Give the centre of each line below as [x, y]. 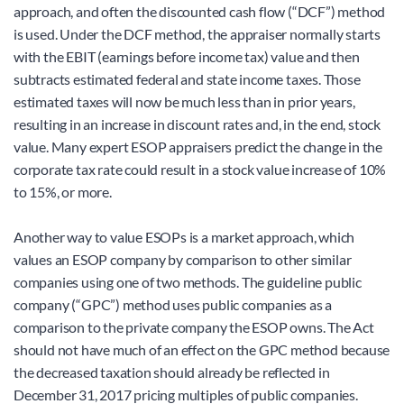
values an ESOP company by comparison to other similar [183, 260]
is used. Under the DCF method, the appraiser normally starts [197, 34]
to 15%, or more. [63, 192]
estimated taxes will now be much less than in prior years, [184, 102]
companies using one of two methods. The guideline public [188, 282]
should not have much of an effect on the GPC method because [202, 350]
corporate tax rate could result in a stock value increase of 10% [200, 170]
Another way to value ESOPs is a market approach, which [184, 237]
